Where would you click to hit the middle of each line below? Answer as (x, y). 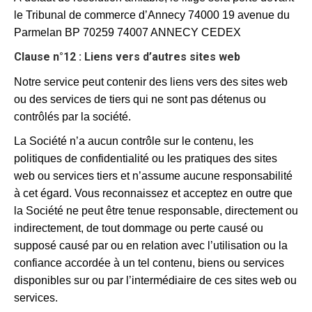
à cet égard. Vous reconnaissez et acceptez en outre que (153, 193)
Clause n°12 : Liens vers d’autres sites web (127, 57)
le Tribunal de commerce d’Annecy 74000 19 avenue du (152, 15)
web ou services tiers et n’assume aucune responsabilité (153, 176)
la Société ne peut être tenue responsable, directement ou (156, 211)
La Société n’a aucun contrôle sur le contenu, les (134, 141)
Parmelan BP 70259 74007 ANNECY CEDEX (127, 32)
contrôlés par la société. (72, 117)
